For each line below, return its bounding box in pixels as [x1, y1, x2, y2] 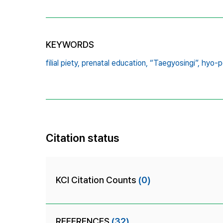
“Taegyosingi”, [150, 58, 200, 68]
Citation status [46, 131, 119, 144]
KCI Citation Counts [56, 174, 138, 185]
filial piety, [46, 58, 80, 68]
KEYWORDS [46, 39, 94, 50]
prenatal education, [82, 58, 148, 68]
